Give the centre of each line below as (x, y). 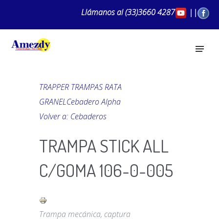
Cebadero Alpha (94, 102)
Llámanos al (101, 12)
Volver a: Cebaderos (73, 116)
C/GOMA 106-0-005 (106, 170)
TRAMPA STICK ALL (104, 146)
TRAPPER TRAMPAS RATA (80, 87)
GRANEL (53, 102)
